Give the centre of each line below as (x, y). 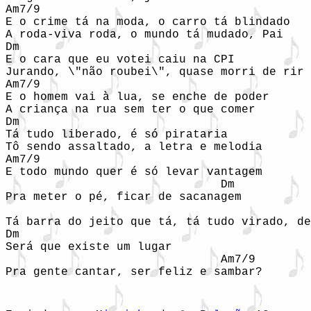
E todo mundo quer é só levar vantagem (141, 172)
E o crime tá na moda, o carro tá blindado (155, 22)
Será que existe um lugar (96, 247)
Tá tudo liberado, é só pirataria (124, 135)
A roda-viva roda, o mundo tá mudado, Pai (151, 35)
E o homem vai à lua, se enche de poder (144, 97)
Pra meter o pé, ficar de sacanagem (131, 197)
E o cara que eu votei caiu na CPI (127, 60)
